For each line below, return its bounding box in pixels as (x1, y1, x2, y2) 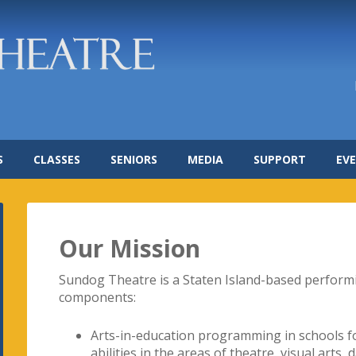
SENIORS (110, 152, 157, 167)
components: (59, 288, 136, 306)
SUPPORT (253, 152, 306, 167)
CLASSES (33, 152, 80, 167)
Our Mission (59, 232, 200, 265)
